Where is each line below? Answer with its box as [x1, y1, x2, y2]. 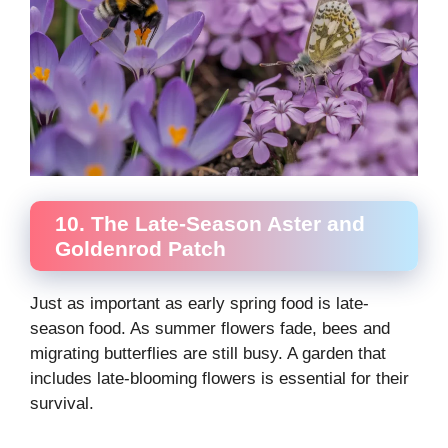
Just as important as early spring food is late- [30, 294, 369, 313]
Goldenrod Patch [55, 237, 226, 260]
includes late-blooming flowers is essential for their [30, 369, 409, 388]
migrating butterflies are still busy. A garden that [30, 344, 386, 363]
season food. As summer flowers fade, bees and [30, 319, 390, 338]
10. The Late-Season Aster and [55, 212, 365, 235]
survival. [30, 394, 94, 413]
